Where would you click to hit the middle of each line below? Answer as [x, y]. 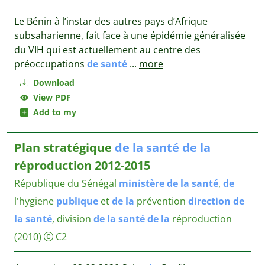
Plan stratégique [64, 148]
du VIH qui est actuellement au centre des [107, 50]
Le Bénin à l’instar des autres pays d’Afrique [111, 21]
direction [209, 201]
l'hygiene [35, 201]
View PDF [50, 97]
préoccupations [51, 64]
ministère [142, 183]
